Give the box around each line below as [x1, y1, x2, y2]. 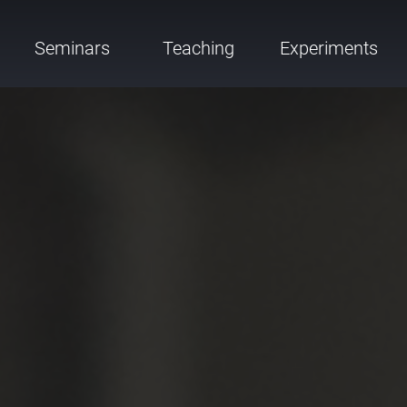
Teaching [163, 37, 234, 59]
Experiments [280, 37, 378, 59]
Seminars [35, 37, 110, 59]
